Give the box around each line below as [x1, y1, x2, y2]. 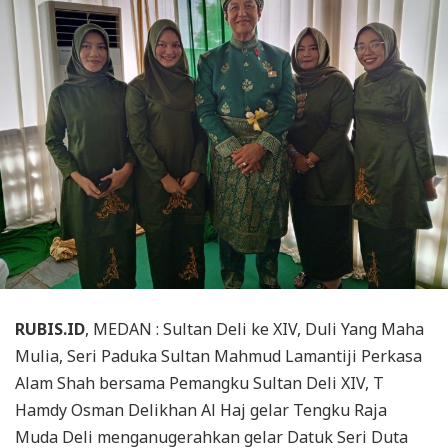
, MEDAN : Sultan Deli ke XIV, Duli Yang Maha [85, 318, 424, 340]
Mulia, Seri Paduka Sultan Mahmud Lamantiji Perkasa [15, 345, 422, 367]
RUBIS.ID [15, 318, 85, 340]
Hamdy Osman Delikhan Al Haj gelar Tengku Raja [15, 399, 387, 421]
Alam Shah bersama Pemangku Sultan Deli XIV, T [15, 372, 384, 394]
